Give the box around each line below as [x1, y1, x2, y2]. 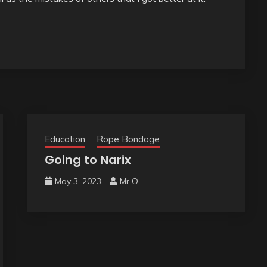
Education [44, 133, 85, 145]
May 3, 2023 [54, 176, 101, 187]
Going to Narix [44, 151, 131, 169]
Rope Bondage [96, 133, 160, 145]
